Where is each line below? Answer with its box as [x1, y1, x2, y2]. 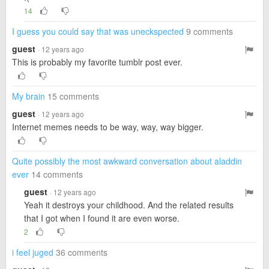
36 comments [56, 246, 107, 258]
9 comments [186, 25, 233, 37]
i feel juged [12, 246, 53, 258]
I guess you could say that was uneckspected [12, 25, 184, 37]
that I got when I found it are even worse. [24, 212, 180, 224]
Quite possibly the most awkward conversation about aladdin [12, 155, 242, 167]
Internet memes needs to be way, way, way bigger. [12, 121, 204, 133]
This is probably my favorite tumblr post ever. [12, 56, 183, 68]
